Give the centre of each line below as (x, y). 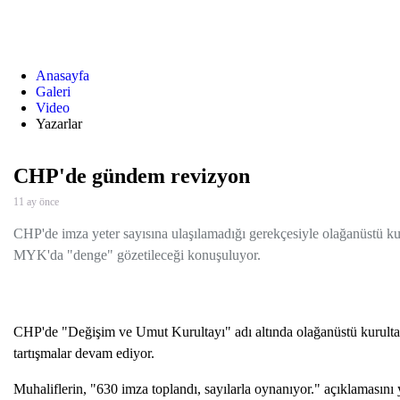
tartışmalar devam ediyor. (84, 353)
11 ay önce (36, 202)
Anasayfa (62, 75)
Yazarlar (59, 124)
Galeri (53, 92)
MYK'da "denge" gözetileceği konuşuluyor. (137, 255)
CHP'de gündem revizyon (132, 176)
